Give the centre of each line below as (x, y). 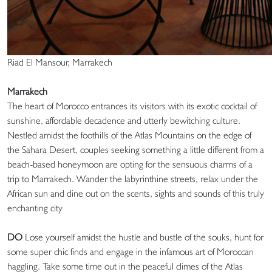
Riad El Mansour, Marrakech (60, 63)
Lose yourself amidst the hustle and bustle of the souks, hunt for (143, 237)
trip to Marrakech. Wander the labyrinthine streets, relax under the (133, 179)
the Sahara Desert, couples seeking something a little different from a (136, 150)
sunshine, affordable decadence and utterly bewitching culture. (124, 121)
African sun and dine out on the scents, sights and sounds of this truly (136, 194)
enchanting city (35, 208)
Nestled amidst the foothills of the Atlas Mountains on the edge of (129, 135)
